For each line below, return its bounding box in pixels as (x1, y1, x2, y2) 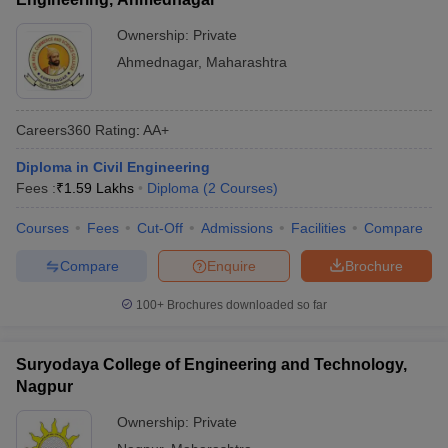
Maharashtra (206, 54, 287, 70)
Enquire (207, 257, 256, 274)
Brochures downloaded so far (164, 298, 327, 312)
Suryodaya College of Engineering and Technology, (16, 356, 407, 373)
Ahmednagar (117, 54, 198, 70)
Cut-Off (137, 220, 183, 236)
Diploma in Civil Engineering (16, 159, 210, 175)
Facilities (291, 220, 346, 236)
